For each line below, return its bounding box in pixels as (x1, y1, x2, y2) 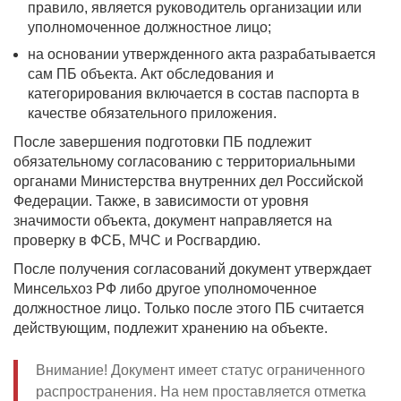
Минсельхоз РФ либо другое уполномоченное (13, 281, 317, 296)
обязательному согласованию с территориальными (13, 154, 355, 169)
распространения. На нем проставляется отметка (36, 384, 366, 399)
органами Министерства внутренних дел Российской (13, 174, 363, 189)
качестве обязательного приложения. (28, 106, 277, 121)
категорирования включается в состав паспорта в (28, 86, 360, 101)
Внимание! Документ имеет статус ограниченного (36, 363, 365, 378)
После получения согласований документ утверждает (13, 261, 371, 277)
